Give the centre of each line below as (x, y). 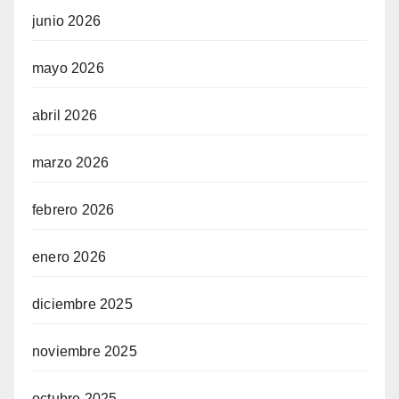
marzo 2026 (70, 163)
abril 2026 (65, 116)
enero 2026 (69, 257)
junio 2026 (66, 21)
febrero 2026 (73, 210)
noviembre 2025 (85, 352)
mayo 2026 (68, 69)
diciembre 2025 (82, 305)
